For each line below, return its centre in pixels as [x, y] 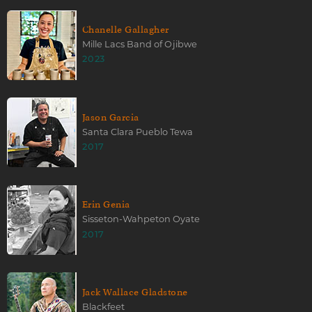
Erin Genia [106, 205]
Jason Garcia [111, 117]
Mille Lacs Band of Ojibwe [140, 45]
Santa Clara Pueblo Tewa [138, 132]
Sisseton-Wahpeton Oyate [141, 219]
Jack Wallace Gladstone [135, 292]
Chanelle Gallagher [126, 29]
